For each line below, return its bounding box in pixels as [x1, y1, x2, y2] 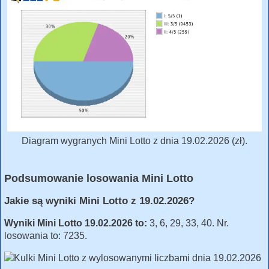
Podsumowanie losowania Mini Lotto [4, 171, 193, 184]
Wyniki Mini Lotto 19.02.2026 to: [4, 218, 147, 229]
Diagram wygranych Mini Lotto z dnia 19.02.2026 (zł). [22, 135, 247, 146]
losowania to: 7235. [4, 231, 87, 241]
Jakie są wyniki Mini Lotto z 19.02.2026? [4, 195, 195, 207]
